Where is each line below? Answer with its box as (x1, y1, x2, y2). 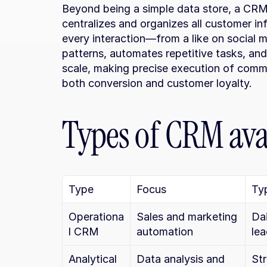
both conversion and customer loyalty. (62, 77, 252, 89)
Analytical (69, 253, 117, 265)
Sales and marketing (136, 210, 237, 223)
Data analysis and (136, 253, 225, 265)
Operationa (69, 210, 124, 223)
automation (136, 225, 193, 238)
